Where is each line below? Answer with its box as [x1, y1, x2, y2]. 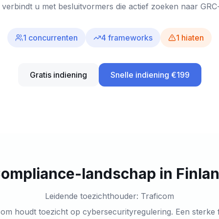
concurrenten [28, 33, 78, 43]
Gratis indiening [29, 70, 87, 80]
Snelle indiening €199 [110, 70, 190, 80]
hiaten [181, 33, 204, 43]
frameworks [108, 33, 153, 43]
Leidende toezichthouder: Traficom [45, 191, 174, 201]
